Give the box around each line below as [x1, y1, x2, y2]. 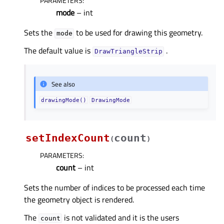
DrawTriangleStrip [94, 47, 162, 55]
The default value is [24, 44, 92, 57]
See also [51, 78, 75, 89]
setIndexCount [25, 132, 110, 144]
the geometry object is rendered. [24, 193, 134, 206]
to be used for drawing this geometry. [74, 26, 203, 39]
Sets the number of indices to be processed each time [24, 181, 205, 194]
